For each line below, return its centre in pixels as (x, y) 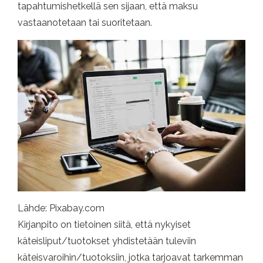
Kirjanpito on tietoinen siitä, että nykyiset (104, 225)
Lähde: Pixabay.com (61, 208)
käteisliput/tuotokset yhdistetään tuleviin (107, 241)
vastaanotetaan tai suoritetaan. (85, 23)
